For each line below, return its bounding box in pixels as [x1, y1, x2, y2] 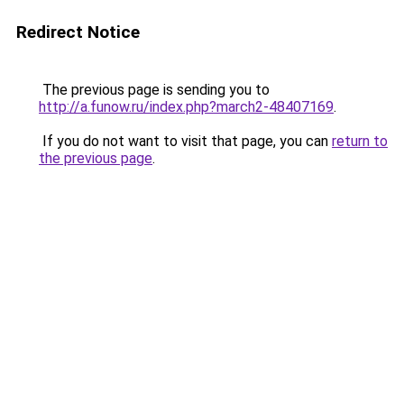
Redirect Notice [16, 22, 140, 42]
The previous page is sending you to [39, 81, 270, 98]
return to [332, 133, 388, 150]
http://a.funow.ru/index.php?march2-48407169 [39, 98, 334, 115]
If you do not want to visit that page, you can [39, 133, 332, 150]
